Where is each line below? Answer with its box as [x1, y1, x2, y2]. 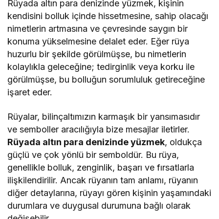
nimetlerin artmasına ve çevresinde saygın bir [7, 23, 188, 34]
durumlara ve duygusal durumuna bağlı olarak [7, 200, 191, 211]
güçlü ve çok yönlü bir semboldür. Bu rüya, [7, 149, 179, 160]
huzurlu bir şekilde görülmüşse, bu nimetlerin [7, 48, 187, 59]
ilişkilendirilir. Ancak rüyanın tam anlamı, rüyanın [7, 175, 198, 185]
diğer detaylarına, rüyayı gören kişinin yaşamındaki [7, 187, 212, 198]
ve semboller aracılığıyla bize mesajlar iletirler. [7, 124, 190, 134]
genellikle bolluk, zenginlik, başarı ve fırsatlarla [7, 162, 195, 173]
